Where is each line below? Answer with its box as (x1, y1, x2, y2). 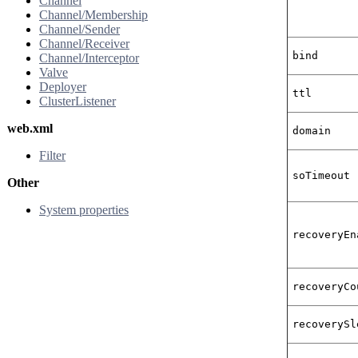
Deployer (39, 80, 86, 93)
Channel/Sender (39, 22, 120, 36)
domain (292, 125, 332, 137)
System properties (39, 203, 129, 217)
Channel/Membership (39, 8, 148, 22)
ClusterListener (39, 94, 116, 108)
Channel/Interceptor (39, 51, 139, 65)
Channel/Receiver (39, 37, 129, 50)
